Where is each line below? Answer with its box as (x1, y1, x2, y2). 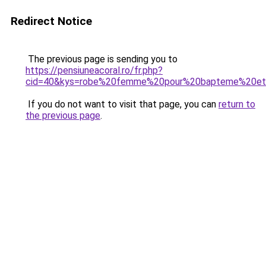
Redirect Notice (11, 14, 92, 28)
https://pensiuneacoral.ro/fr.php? (26, 65, 163, 76)
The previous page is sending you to (26, 53, 178, 65)
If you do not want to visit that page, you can (26, 99, 218, 110)
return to (218, 99, 255, 110)
